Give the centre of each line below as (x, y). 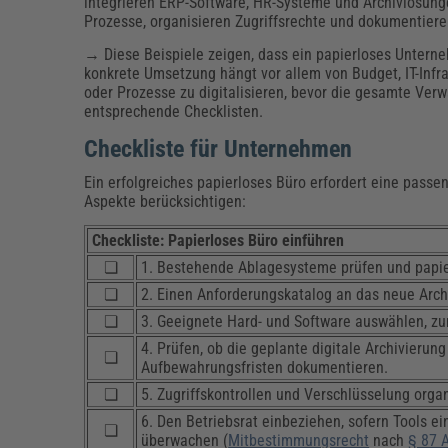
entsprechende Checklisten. (174, 112)
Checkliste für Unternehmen (218, 149)
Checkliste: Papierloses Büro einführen (218, 241)
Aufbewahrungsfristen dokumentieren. (265, 368)
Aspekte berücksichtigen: (165, 202)
